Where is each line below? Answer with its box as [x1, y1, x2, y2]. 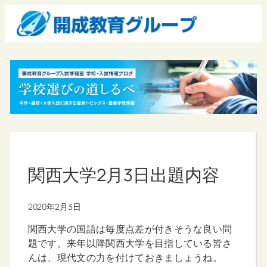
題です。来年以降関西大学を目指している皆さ [27, 237, 232, 250]
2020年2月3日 [27, 200, 81, 212]
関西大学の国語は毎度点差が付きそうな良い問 [27, 222, 232, 236]
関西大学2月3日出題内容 [27, 163, 219, 187]
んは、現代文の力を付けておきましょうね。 [27, 251, 223, 265]
